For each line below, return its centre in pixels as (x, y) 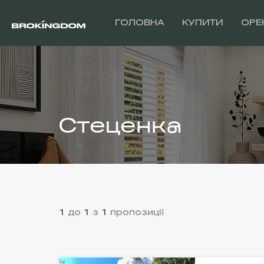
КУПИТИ (203, 23)
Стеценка (121, 127)
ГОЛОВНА (140, 23)
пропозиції (137, 213)
